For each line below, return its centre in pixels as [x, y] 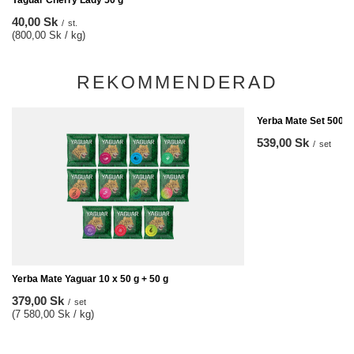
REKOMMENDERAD [177, 82]
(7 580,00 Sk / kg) [53, 314]
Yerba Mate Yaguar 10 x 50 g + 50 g [90, 279]
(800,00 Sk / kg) [49, 35]
